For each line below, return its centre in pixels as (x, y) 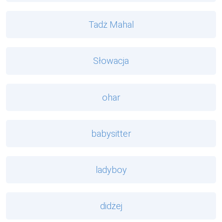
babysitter (111, 133)
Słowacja (111, 61)
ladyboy (111, 169)
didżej (111, 206)
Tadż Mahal (111, 25)
